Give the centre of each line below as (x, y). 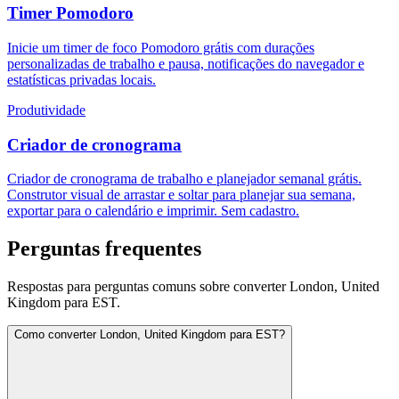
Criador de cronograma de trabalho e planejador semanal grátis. (184, 179)
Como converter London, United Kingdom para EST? (150, 335)
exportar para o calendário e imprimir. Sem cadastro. (153, 211)
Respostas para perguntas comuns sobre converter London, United (193, 287)
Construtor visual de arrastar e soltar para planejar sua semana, (181, 195)
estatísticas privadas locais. (81, 80)
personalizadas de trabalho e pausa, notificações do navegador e (186, 64)
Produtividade (46, 110)
